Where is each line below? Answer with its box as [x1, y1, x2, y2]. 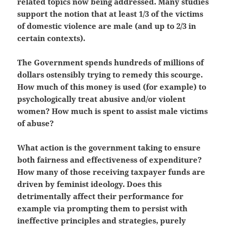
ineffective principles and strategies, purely [17, 215, 186, 226]
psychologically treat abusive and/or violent [17, 94, 186, 104]
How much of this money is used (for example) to [17, 82, 207, 92]
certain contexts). [17, 33, 86, 44]
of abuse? [17, 118, 54, 129]
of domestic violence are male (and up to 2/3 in [17, 21, 197, 31]
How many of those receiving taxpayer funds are [17, 167, 206, 177]
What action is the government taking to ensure [17, 142, 201, 153]
